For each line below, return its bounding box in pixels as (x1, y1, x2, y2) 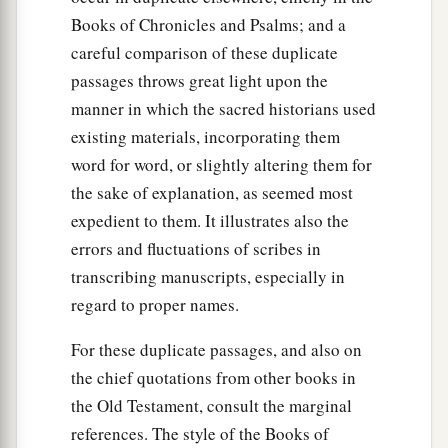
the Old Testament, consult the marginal (71, 394, 352, 418)
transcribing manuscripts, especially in (71, 265, 345, 289)
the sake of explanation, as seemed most (71, 181, 353, 205)
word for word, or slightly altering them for (71, 153, 372, 177)
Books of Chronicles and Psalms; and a (71, 13, 346, 37)
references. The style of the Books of (71, 422, 329, 446)
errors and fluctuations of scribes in (71, 237, 321, 261)
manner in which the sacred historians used (71, 97, 376, 121)
